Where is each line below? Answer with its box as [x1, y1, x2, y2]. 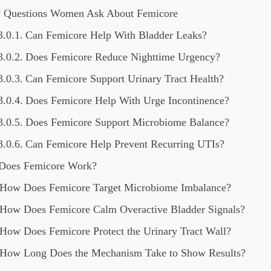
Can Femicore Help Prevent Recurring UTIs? [25, 138, 224, 150]
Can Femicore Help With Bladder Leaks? [25, 29, 207, 41]
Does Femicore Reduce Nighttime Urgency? [25, 51, 220, 63]
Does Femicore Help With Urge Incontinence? [25, 94, 229, 106]
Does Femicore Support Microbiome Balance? [25, 116, 229, 128]
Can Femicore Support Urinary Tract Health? [25, 73, 224, 85]
